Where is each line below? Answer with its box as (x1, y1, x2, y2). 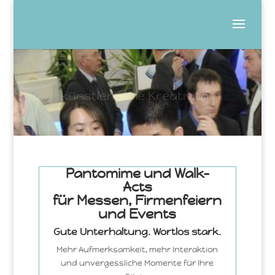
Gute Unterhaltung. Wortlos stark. (53, 225, 222, 238)
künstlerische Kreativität (61, 83, 214, 99)
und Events (98, 206, 177, 222)
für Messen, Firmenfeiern (53, 192, 222, 209)
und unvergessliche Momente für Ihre (61, 258, 214, 268)
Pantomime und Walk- (65, 165, 209, 182)
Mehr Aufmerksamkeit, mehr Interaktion (56, 244, 219, 255)
